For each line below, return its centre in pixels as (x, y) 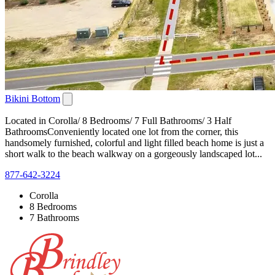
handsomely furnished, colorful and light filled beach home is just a (134, 142)
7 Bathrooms (54, 217)
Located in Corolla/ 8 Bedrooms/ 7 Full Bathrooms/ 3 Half (118, 120)
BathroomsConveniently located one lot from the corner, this (122, 131)
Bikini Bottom (33, 98)
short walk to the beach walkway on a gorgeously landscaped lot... (134, 153)
